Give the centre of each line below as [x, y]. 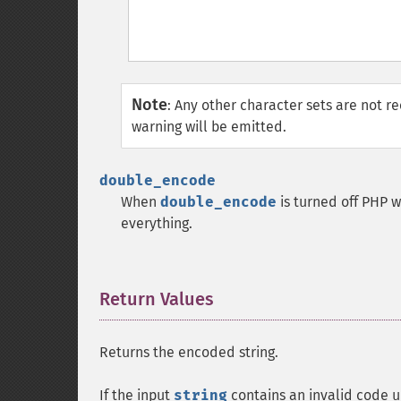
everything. [157, 223]
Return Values [157, 299]
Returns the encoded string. [189, 352]
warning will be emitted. [209, 127]
